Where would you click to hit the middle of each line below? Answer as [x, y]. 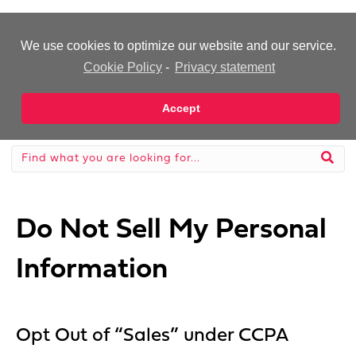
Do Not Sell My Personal [171, 230]
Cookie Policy [123, 68]
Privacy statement [225, 68]
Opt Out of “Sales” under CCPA [152, 336]
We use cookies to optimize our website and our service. [178, 46]
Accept [181, 108]
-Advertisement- [53, 30]
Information [92, 270]
